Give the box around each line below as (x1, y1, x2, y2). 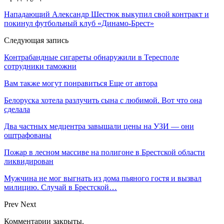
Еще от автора (109, 78, 157, 87)
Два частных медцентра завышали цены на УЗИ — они (4, 121, 194, 130)
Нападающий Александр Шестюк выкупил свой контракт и (4, 9, 209, 18)
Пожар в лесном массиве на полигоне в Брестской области (4, 147, 205, 156)
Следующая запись (4, 35, 68, 44)
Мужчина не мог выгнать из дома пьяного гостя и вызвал (4, 173, 201, 182)
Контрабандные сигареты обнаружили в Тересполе (4, 52, 179, 61)
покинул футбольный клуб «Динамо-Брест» (4, 18, 154, 27)
